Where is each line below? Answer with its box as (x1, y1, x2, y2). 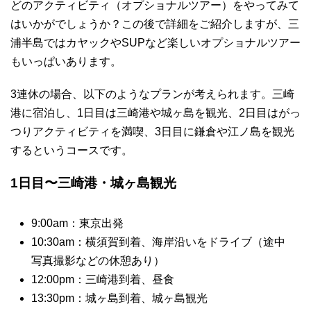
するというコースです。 (10, 144, 133, 156)
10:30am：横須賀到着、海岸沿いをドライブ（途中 (31, 235, 285, 248)
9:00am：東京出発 (31, 217, 124, 229)
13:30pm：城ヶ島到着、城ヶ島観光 (31, 292, 208, 304)
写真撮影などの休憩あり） (31, 254, 165, 267)
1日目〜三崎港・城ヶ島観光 (10, 175, 176, 190)
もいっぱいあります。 (10, 55, 121, 67)
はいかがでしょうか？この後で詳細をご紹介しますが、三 (10, 17, 299, 30)
